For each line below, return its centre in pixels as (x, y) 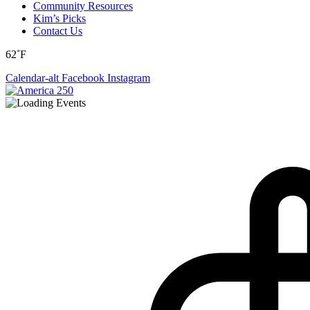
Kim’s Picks (60, 18)
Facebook (83, 78)
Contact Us (58, 31)
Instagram (129, 78)
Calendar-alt (32, 78)
